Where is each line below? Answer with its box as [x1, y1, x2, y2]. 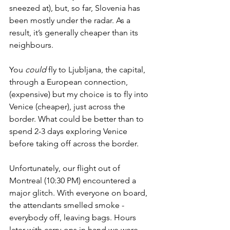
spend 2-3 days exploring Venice [9, 126, 129, 137]
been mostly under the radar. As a [9, 15, 132, 26]
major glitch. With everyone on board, [9, 188, 149, 198]
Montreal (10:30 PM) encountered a [9, 176, 138, 186]
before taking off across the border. [9, 139, 141, 149]
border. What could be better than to [9, 114, 146, 124]
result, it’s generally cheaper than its [9, 28, 140, 38]
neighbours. [9, 40, 53, 50]
